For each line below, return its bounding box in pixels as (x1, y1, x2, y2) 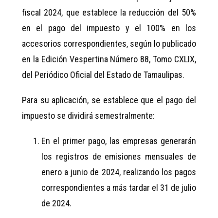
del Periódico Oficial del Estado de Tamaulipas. (22, 70, 184, 80)
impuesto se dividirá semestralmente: (22, 110, 155, 121)
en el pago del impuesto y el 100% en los (22, 23, 196, 34)
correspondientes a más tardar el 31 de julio (41, 182, 196, 193)
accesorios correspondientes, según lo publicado (22, 38, 196, 49)
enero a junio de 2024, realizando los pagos (41, 167, 196, 178)
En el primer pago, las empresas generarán (41, 136, 196, 146)
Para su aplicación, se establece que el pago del (22, 95, 196, 106)
